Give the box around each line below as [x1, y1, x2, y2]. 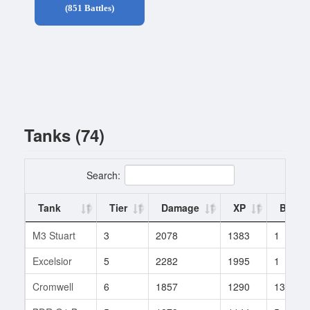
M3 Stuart [33, 228, 75, 242]
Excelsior [33, 253, 72, 268]
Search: [86, 167, 120, 182]
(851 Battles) [65, 3, 114, 14]
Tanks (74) [24, 122, 104, 147]
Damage [161, 200, 199, 215]
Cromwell [33, 279, 73, 293]
